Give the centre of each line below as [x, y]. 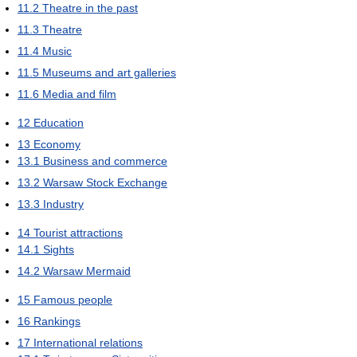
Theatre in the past [90, 8]
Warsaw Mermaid [87, 271]
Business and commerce [105, 161]
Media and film [79, 94]
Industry [63, 204]
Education [59, 123]
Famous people [73, 300]
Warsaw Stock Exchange [105, 183]
